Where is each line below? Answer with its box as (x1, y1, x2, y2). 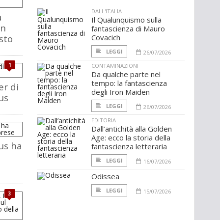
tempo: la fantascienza (91, 78, 167, 88)
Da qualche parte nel (91, 69, 161, 80)
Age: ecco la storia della (91, 133, 170, 143)
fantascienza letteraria (91, 141, 167, 152)
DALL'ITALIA (91, 7, 122, 15)
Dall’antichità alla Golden (91, 124, 172, 134)
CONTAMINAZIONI (91, 62, 138, 70)
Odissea (91, 171, 119, 182)
